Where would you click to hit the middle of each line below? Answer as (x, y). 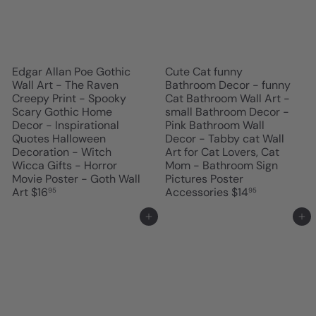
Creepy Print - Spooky (69, 99)
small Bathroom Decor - (227, 112)
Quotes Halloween (59, 139)
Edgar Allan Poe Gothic (71, 72)
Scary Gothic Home (62, 112)
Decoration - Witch (62, 152)
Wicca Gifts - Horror (65, 166)
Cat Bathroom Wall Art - (227, 99)
